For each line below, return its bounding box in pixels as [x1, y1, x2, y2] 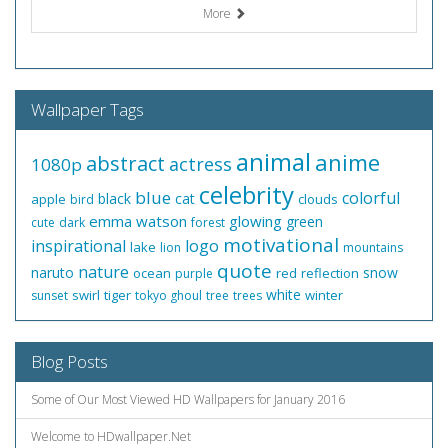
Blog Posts [31, 350, 108, 373]
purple [175, 265, 213, 282]
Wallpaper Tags [31, 98, 144, 121]
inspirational [31, 235, 126, 257]
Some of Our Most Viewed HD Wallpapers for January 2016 [31, 391, 345, 408]
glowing [229, 211, 282, 231]
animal [236, 145, 311, 178]
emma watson [89, 211, 187, 231]
